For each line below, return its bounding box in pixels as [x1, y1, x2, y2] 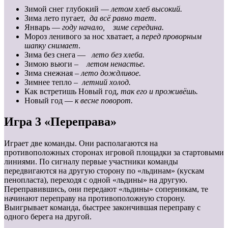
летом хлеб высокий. [111, 4, 182, 13]
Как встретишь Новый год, [24, 87, 121, 96]
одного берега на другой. [4, 212, 92, 221]
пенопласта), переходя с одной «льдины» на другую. [4, 176, 187, 185]
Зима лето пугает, [24, 13, 90, 22]
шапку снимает [24, 41, 78, 50]
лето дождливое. [81, 68, 141, 77]
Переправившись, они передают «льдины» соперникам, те [4, 185, 208, 194]
